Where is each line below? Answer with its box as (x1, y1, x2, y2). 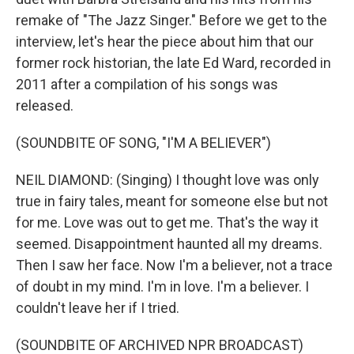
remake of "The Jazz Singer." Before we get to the (16, 12, 327, 28)
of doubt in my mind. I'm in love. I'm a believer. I (16, 278, 309, 295)
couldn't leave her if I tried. (16, 299, 179, 316)
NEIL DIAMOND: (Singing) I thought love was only (16, 171, 319, 188)
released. (16, 97, 73, 114)
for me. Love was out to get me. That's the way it (16, 214, 318, 231)
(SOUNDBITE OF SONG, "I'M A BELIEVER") (16, 134, 271, 151)
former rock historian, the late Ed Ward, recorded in (16, 55, 331, 71)
